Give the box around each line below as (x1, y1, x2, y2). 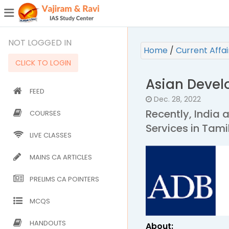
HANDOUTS (30, 218, 66, 228)
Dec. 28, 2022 (152, 94, 201, 104)
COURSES (30, 108, 61, 118)
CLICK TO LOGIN (15, 58, 71, 68)
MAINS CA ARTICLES (30, 152, 92, 162)
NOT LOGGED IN (8, 37, 72, 49)
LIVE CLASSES (30, 130, 72, 140)
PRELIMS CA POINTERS (30, 174, 99, 184)
